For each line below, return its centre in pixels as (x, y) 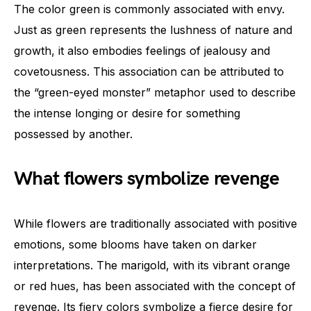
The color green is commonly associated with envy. (149, 9)
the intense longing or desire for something (127, 113)
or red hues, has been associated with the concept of (155, 286)
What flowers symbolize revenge (146, 178)
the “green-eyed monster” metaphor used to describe (155, 92)
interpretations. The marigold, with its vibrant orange (152, 265)
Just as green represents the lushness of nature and (153, 30)
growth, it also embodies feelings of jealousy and (142, 50)
